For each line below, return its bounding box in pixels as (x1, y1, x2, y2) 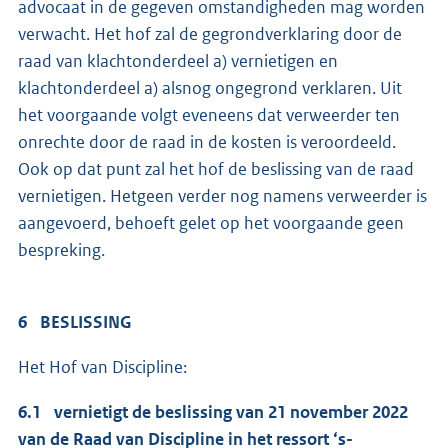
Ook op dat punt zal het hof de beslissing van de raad (18, 158, 414, 181)
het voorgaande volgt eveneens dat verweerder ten (18, 104, 400, 127)
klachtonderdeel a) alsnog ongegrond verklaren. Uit (18, 77, 402, 100)
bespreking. (18, 239, 108, 262)
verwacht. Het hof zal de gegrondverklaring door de (18, 23, 402, 46)
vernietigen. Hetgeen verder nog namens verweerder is (18, 185, 427, 208)
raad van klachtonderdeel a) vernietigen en (18, 50, 338, 73)
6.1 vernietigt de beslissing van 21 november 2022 (18, 401, 408, 424)
